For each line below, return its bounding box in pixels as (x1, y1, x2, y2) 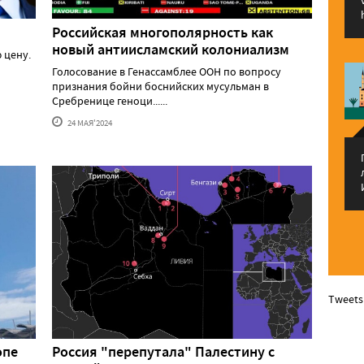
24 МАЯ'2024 (66, 116, 112, 128)
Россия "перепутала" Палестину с (52, 341, 275, 362)
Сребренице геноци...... (52, 93, 167, 108)
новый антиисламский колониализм (52, 39, 289, 59)
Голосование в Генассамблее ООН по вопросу (52, 63, 281, 79)
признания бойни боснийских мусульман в (52, 78, 269, 93)
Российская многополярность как (52, 22, 273, 42)
